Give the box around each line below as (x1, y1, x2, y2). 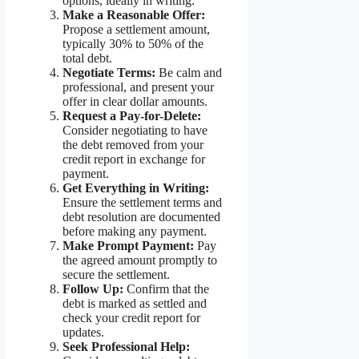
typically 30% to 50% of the (63, 37, 204, 51)
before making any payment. (63, 224, 207, 239)
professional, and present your (63, 80, 214, 95)
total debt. (63, 51, 112, 66)
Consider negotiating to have (63, 123, 208, 138)
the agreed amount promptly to (63, 253, 217, 268)
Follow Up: (63, 282, 123, 296)
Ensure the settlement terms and (63, 196, 222, 210)
